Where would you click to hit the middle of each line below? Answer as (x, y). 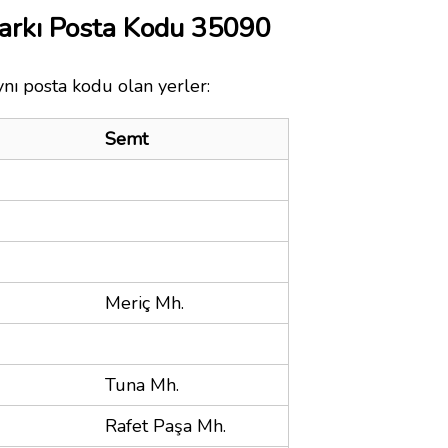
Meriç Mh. (144, 302)
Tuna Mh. (142, 384)
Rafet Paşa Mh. (165, 425)
